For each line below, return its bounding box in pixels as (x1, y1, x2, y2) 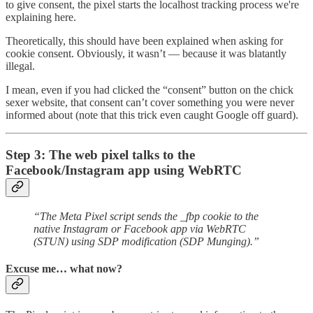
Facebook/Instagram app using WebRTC (6, 162, 242, 177)
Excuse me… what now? (6, 262, 122, 275)
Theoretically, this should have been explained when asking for (6, 35, 283, 48)
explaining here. (6, 11, 76, 24)
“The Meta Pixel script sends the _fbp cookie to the (34, 210, 259, 222)
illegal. (6, 60, 35, 73)
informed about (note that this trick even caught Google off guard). (6, 109, 298, 122)
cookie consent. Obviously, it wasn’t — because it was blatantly (6, 48, 286, 60)
